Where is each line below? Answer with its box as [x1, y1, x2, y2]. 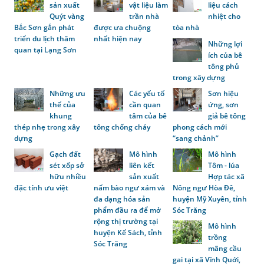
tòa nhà [173, 22, 200, 33]
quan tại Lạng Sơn [14, 45, 77, 55]
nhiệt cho [208, 11, 241, 22]
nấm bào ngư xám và [93, 182, 165, 193]
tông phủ [208, 61, 240, 71]
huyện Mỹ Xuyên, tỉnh [173, 193, 247, 204]
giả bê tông [208, 110, 246, 121]
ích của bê [208, 49, 243, 60]
